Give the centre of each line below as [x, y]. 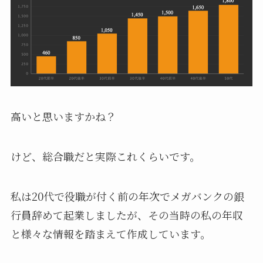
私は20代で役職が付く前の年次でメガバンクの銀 [127, 196]
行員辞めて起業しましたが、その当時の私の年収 [127, 215]
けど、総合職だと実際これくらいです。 [105, 156]
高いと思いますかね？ [63, 117]
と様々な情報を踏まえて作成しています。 [110, 234]
